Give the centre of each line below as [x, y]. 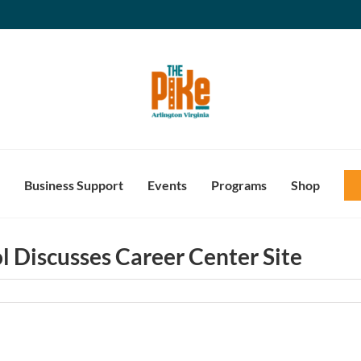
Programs [239, 185]
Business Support [73, 185]
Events [167, 185]
